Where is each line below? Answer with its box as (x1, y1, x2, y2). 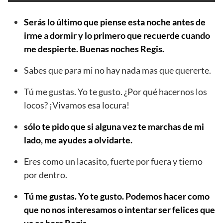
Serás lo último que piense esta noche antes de (24, 16, 206, 27)
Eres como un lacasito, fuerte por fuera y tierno (24, 155, 203, 167)
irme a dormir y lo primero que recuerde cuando (24, 29, 210, 41)
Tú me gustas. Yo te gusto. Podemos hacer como (24, 190, 210, 202)
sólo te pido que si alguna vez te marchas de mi (24, 120, 204, 132)
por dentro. (24, 169, 67, 180)
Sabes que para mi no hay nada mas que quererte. (24, 64, 211, 76)
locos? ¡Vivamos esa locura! (24, 99, 129, 111)
